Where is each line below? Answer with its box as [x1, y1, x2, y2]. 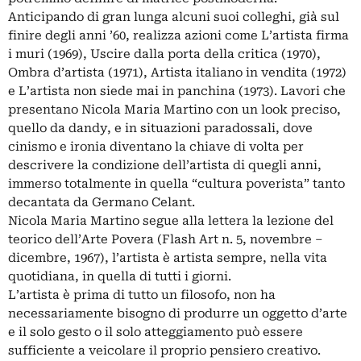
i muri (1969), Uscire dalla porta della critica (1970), [8, 47, 321, 62]
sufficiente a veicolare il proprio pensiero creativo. [8, 343, 321, 359]
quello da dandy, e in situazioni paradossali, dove [8, 121, 313, 136]
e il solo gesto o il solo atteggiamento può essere [8, 325, 303, 340]
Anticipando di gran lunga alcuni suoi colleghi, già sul [8, 10, 339, 25]
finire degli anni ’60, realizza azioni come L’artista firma [8, 28, 349, 44]
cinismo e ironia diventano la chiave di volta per [8, 139, 304, 155]
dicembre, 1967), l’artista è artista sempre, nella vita [8, 251, 327, 266]
